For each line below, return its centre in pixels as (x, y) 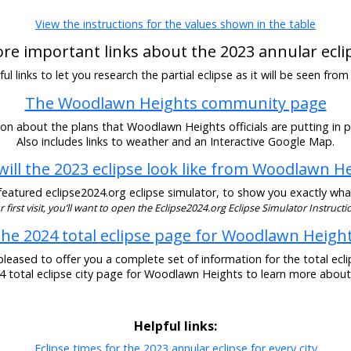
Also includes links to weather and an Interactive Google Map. (175, 141)
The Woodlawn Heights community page (175, 103)
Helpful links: (175, 326)
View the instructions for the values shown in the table (175, 24)
